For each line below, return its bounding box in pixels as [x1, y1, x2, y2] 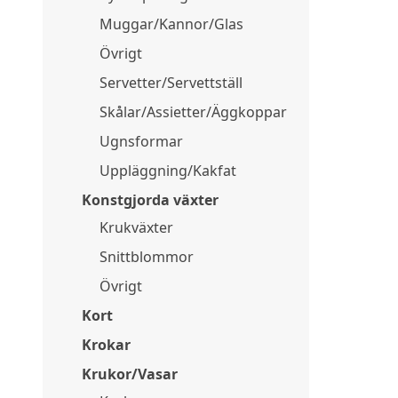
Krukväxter [99, 218, 173, 237]
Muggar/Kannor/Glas [99, 14, 243, 34]
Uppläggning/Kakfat [99, 161, 236, 180]
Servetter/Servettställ [99, 73, 243, 92]
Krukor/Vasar [82, 364, 178, 384]
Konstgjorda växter [82, 190, 219, 210]
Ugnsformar [99, 131, 183, 151]
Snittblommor [99, 247, 194, 267]
